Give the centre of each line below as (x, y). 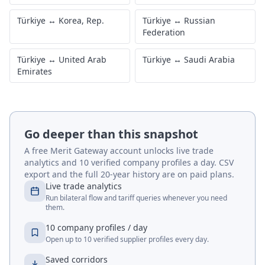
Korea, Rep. (81, 20)
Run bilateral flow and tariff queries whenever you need (136, 198)
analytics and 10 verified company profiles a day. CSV (129, 162)
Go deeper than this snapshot (111, 134)
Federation (164, 32)
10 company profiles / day (96, 227)
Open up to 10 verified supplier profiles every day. (127, 239)
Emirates (35, 71)
